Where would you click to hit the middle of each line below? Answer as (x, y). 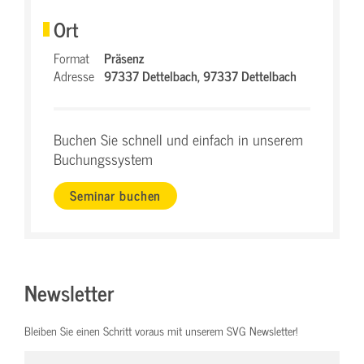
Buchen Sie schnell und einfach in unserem (178, 139)
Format (71, 57)
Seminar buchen (116, 195)
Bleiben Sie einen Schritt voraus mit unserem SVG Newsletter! (161, 331)
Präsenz (124, 57)
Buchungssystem (103, 158)
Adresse (74, 75)
